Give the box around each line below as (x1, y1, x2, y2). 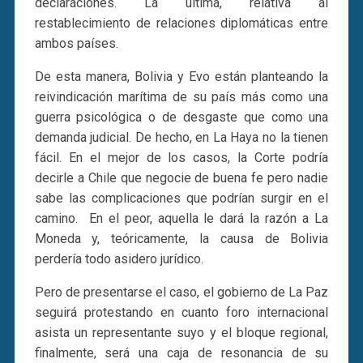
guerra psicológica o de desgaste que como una (34, 109, 329, 125)
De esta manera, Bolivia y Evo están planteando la (34, 68, 329, 84)
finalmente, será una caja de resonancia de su (34, 344, 329, 361)
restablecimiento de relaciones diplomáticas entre (34, 15, 329, 31)
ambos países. (34, 35, 118, 51)
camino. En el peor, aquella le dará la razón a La (34, 210, 329, 226)
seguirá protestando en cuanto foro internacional (34, 304, 329, 320)
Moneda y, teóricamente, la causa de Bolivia (34, 230, 329, 246)
